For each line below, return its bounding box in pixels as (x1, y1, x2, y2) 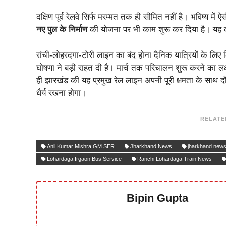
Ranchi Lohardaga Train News (137, 156, 212, 162)
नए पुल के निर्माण (36, 25, 87, 34)
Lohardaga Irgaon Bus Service (47, 156, 122, 162)
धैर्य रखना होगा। (36, 88, 86, 98)
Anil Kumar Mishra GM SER (47, 143, 115, 149)
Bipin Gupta (127, 191, 189, 204)
